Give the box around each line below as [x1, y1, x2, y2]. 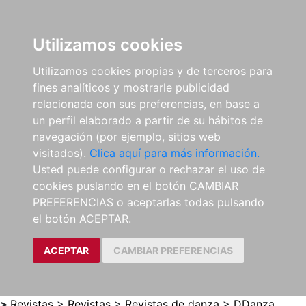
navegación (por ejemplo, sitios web [33, 130, 221, 143]
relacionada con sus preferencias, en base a [33, 97, 260, 111]
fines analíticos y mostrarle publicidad [33, 81, 229, 94]
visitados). [33, 146, 89, 160]
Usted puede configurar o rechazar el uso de [33, 163, 265, 176]
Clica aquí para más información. [89, 146, 260, 160]
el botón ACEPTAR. [33, 212, 131, 225]
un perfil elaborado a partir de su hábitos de [33, 113, 263, 127]
